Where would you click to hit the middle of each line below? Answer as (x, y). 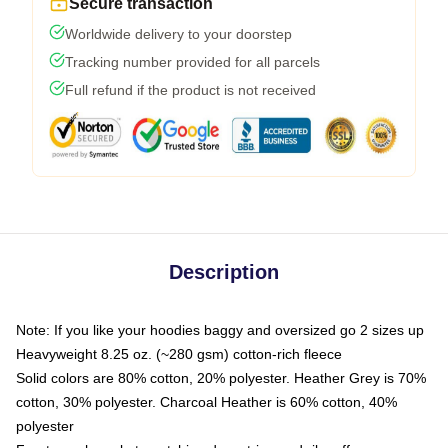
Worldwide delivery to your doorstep (178, 33)
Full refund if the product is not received (190, 89)
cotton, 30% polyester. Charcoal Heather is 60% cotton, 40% (206, 401)
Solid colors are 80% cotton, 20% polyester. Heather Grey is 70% (221, 377)
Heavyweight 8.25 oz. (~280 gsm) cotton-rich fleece (179, 353)
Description (224, 271)
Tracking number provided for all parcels (192, 61)
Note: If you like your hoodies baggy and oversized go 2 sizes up (220, 329)
